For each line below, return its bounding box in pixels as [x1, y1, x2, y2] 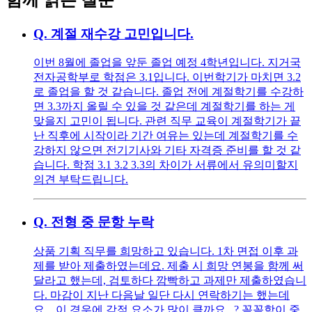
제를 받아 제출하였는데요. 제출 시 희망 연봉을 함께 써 [33, 259, 304, 272]
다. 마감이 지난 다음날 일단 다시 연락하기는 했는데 [33, 288, 290, 301]
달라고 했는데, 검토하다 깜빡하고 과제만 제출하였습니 [33, 274, 306, 286]
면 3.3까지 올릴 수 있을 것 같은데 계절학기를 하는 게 [33, 100, 295, 113]
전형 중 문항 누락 [51, 214, 154, 230]
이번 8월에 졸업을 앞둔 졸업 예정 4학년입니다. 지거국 [33, 56, 301, 69]
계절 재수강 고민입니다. [51, 26, 194, 41]
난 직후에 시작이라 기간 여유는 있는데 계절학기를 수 [33, 130, 298, 142]
